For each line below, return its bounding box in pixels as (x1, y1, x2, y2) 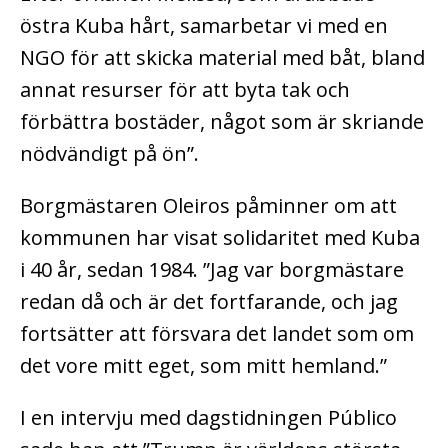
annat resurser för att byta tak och (20, 76, 350, 104)
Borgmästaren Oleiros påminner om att (20, 192, 397, 220)
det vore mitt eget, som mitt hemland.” (20, 352, 387, 380)
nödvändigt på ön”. (20, 140, 199, 168)
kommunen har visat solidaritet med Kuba (20, 224, 420, 252)
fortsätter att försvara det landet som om (20, 320, 414, 348)
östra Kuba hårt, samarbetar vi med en (20, 12, 388, 40)
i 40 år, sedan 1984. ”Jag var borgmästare (20, 256, 404, 284)
